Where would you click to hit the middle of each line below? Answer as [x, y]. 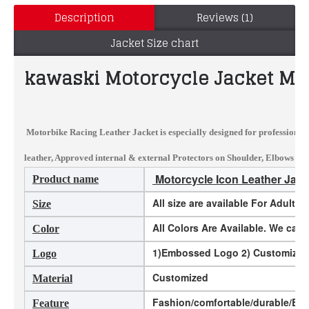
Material [52, 278]
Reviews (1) [225, 18]
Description [84, 18]
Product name [66, 179]
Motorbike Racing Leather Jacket [91, 132]
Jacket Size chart [154, 43]
